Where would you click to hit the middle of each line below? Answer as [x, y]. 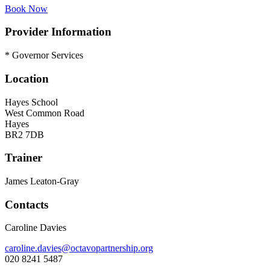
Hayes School [31, 102]
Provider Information [58, 32]
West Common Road [45, 113]
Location [27, 78]
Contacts [27, 204]
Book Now [26, 8]
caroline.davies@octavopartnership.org [79, 248]
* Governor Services [44, 55]
